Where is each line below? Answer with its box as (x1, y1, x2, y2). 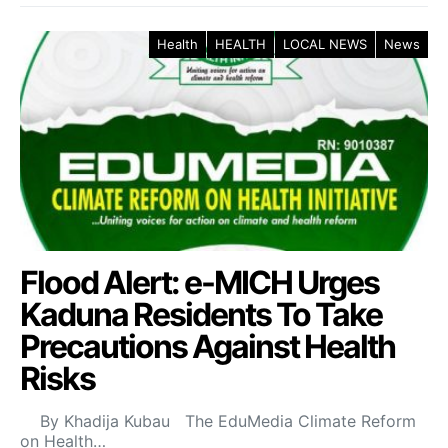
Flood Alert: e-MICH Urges (20, 263, 379, 303)
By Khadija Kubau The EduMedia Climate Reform (20, 411, 416, 432)
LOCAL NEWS (283, 36, 367, 53)
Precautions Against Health (20, 327, 395, 367)
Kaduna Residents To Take (20, 295, 382, 335)
